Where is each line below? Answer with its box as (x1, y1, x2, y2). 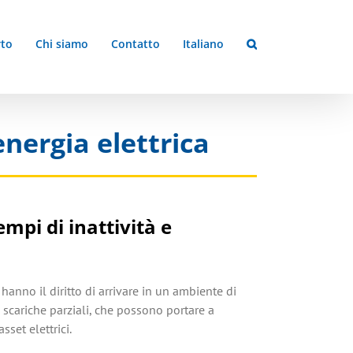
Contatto (111, 36, 160, 51)
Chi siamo (35, 36, 88, 51)
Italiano (183, 36, 224, 51)
